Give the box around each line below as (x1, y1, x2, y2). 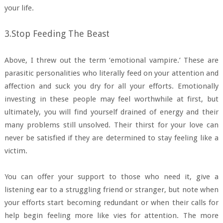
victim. (4, 146, 27, 155)
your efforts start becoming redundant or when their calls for (4, 198, 219, 207)
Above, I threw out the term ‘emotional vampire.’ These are (4, 55, 219, 65)
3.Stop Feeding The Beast (4, 28, 110, 39)
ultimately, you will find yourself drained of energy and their (4, 107, 219, 116)
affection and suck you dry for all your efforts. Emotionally (4, 81, 219, 91)
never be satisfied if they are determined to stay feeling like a (4, 133, 219, 142)
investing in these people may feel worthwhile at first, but (4, 94, 219, 104)
